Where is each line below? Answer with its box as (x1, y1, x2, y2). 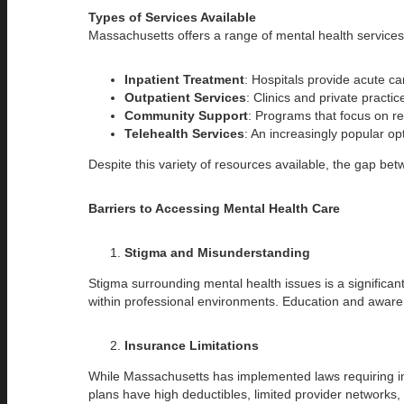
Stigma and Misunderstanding (124, 244, 310, 260)
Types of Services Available (88, 9, 256, 24)
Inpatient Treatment (124, 71, 244, 87)
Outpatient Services (124, 89, 246, 105)
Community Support (124, 107, 248, 123)
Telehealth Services (124, 125, 244, 141)
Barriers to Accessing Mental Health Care (88, 200, 340, 216)
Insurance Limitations (124, 337, 259, 353)
